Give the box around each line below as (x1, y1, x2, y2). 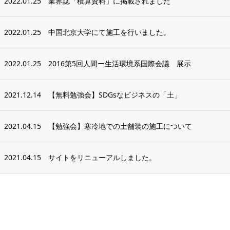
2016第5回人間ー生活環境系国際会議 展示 (48, 58, 191, 68)
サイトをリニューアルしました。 (48, 152, 156, 162)
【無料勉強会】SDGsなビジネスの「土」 (48, 89, 181, 100)
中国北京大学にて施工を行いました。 (48, 27, 170, 37)
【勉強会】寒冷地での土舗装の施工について (48, 121, 192, 131)
